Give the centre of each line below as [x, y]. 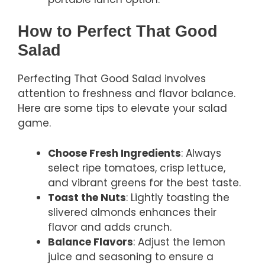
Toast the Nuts [87, 197]
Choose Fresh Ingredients [114, 153]
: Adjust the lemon [179, 242]
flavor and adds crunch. [110, 227]
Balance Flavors [91, 242]
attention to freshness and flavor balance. [127, 94]
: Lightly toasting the [178, 197]
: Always [201, 153]
